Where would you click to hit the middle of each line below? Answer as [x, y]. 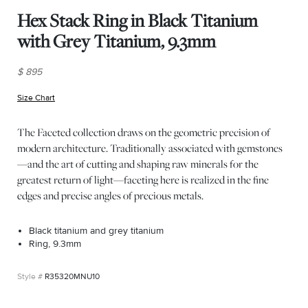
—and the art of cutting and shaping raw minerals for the [138, 164]
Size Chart [36, 98]
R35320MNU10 [72, 277]
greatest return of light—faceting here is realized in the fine [143, 179]
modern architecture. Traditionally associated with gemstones [150, 148]
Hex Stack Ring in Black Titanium [137, 20]
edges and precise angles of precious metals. [110, 195]
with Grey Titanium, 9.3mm [117, 41]
